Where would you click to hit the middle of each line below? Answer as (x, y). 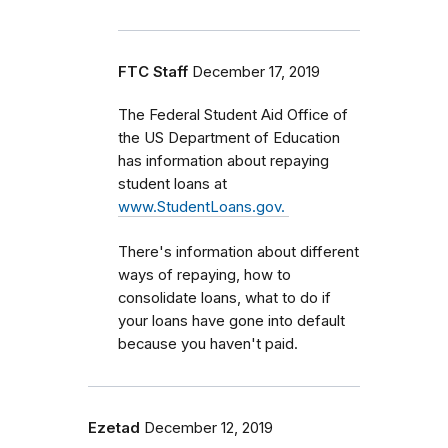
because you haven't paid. (208, 343)
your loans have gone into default (231, 320)
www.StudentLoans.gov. (203, 206)
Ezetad (114, 427)
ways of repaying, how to (204, 274)
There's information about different (238, 251)
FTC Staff (153, 71)
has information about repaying (223, 160)
